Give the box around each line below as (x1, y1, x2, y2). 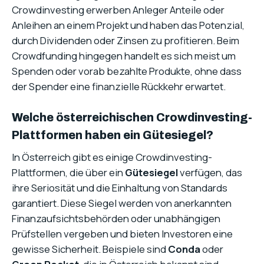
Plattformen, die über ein (12, 165, 125, 179)
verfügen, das (178, 165, 242, 179)
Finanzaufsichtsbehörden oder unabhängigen (12, 211, 220, 225)
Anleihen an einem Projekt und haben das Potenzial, (12, 18, 245, 32)
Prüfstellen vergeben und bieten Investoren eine (12, 226, 233, 240)
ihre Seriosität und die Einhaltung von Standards (12, 180, 227, 194)
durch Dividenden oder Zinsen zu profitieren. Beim (12, 33, 239, 47)
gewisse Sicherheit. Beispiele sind (12, 242, 168, 256)
